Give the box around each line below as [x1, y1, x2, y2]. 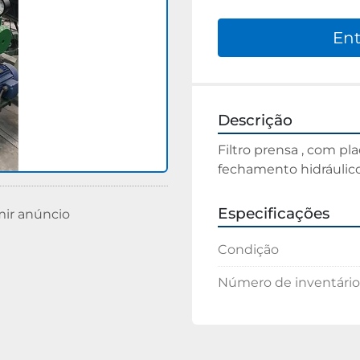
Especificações [218, 204, 329, 223]
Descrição [218, 111, 292, 129]
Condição [218, 242, 279, 257]
